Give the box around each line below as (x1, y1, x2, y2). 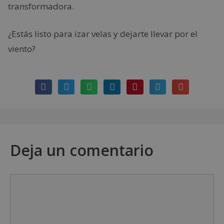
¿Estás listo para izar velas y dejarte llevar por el (8, 28, 197, 39)
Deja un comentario (10, 139, 153, 160)
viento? (8, 43, 35, 54)
